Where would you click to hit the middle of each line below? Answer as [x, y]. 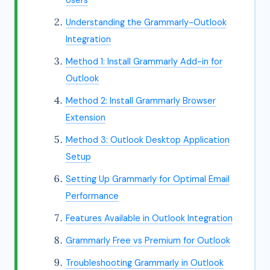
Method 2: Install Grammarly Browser [141, 101]
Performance [92, 196]
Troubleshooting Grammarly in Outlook [145, 263]
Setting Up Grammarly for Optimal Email [148, 179]
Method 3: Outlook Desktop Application [148, 140]
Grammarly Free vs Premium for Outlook [148, 240]
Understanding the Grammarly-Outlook [146, 22]
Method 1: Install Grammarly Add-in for [144, 61]
